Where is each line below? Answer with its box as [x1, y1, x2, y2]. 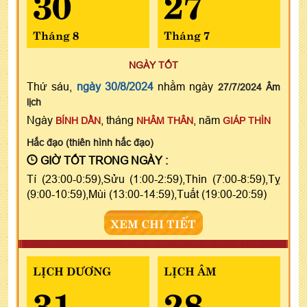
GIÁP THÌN [223, 114, 271, 126]
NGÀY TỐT [129, 59, 178, 71]
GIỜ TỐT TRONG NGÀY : [38, 153, 168, 167]
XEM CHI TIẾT [111, 214, 196, 231]
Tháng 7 [163, 25, 210, 42]
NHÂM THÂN [136, 114, 193, 126]
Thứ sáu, [27, 79, 77, 93]
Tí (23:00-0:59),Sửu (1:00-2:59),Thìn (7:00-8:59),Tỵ [27, 172, 280, 185]
